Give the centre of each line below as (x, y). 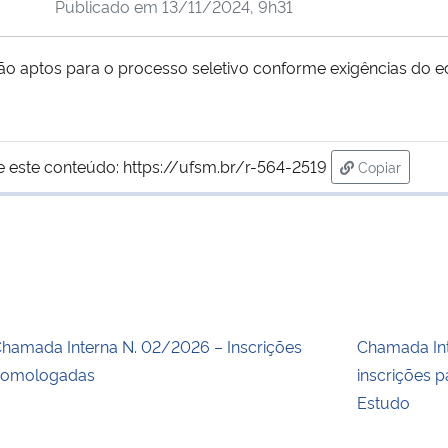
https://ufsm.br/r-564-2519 (224, 165)
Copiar (379, 166)
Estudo (384, 401)
